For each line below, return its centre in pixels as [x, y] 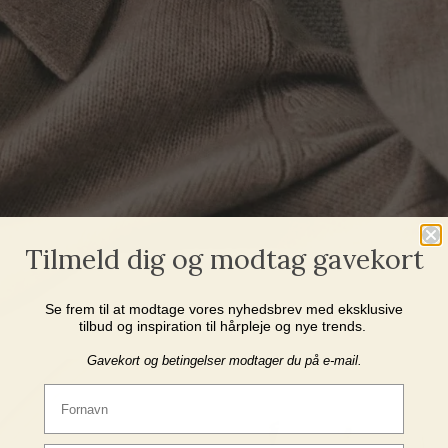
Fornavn [68, 390]
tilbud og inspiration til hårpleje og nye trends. [224, 326]
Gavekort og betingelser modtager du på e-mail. [224, 360]
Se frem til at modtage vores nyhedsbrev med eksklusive [224, 309]
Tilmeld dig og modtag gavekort [224, 259]
